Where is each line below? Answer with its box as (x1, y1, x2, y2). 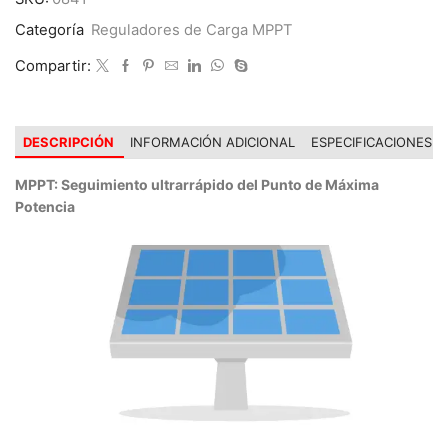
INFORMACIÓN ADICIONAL (130, 134, 295, 151)
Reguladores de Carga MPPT (91, 21, 293, 40)
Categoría (15, 21, 88, 40)
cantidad (54, 8, 112, 26)
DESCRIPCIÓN (23, 134, 114, 151)
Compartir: (15, 56, 91, 75)
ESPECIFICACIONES (311, 134, 432, 151)
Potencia (15, 197, 75, 215)
